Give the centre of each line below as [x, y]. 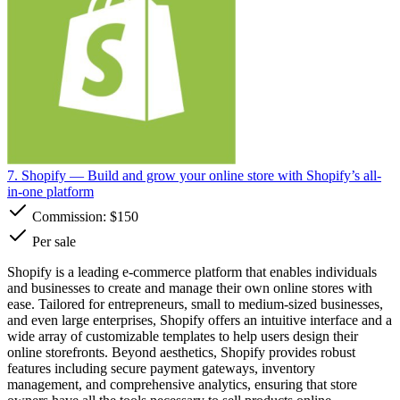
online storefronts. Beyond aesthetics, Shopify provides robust [181, 352]
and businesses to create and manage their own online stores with [190, 287]
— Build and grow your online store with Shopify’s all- [224, 175]
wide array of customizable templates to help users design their [183, 336]
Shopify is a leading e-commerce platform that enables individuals [192, 271]
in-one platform [50, 191]
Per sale [52, 241]
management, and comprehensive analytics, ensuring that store [182, 384]
